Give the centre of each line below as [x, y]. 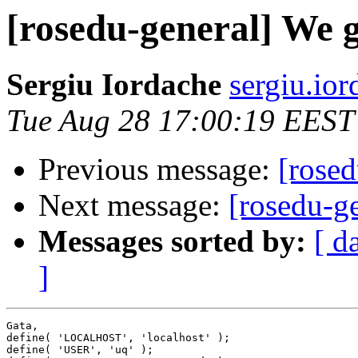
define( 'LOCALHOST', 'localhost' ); [118, 338]
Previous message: [158, 169]
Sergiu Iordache [114, 85]
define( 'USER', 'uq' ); [80, 350]
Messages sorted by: [172, 241]
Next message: [133, 205]
